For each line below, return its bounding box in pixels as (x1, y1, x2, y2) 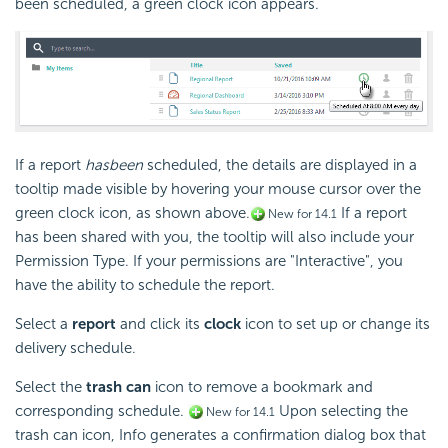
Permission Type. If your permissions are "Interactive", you (15, 251, 403, 270)
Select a (15, 314, 72, 333)
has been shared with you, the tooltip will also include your (15, 227, 414, 246)
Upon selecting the (275, 401, 408, 420)
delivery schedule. (15, 338, 136, 357)
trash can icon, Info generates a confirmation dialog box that (15, 425, 426, 444)
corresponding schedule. (15, 401, 188, 420)
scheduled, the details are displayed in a (143, 155, 417, 174)
